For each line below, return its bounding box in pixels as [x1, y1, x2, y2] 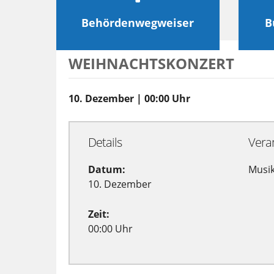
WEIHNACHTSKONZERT [68, 53, 234, 73]
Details [88, 134, 122, 150]
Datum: [88, 163, 125, 176]
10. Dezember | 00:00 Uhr [68, 92, 190, 105]
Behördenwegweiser [81, 15, 194, 30]
